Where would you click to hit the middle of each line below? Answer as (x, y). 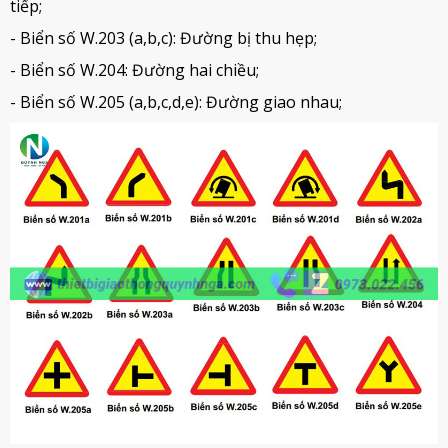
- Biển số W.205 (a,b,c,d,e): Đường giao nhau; (176, 102)
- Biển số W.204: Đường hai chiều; (134, 70)
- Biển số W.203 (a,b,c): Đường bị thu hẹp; (163, 38)
